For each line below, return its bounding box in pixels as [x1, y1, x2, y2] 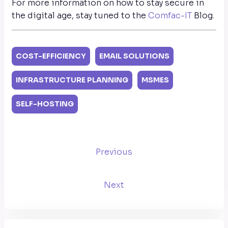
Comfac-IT [148, 10, 192, 21]
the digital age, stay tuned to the [12, 10, 148, 21]
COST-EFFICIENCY [16, 51, 86, 61]
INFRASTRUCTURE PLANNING [16, 75, 128, 84]
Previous [96, 146, 132, 157]
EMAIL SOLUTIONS [99, 51, 169, 61]
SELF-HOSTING [16, 99, 74, 108]
